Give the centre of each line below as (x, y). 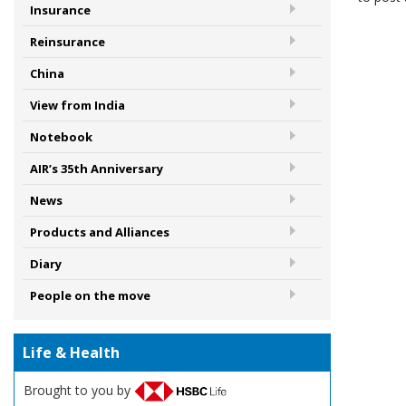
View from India (77, 106)
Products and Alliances (100, 232)
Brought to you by (79, 390)
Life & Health (71, 353)
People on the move (90, 296)
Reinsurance (68, 42)
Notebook (61, 137)
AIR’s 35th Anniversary (97, 169)
